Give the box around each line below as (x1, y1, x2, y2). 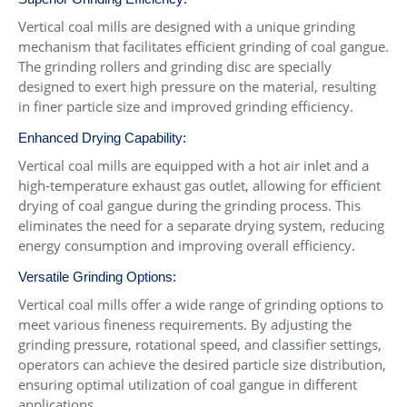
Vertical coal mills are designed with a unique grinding (18, 16, 355, 35)
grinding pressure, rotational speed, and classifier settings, (18, 334, 382, 353)
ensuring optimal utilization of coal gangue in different (18, 374, 357, 393)
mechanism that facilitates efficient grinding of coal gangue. (18, 36, 389, 55)
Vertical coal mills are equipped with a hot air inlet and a (18, 155, 369, 174)
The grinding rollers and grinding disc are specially (18, 56, 332, 75)
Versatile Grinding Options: (18, 268, 176, 284)
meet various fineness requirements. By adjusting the (18, 314, 352, 333)
